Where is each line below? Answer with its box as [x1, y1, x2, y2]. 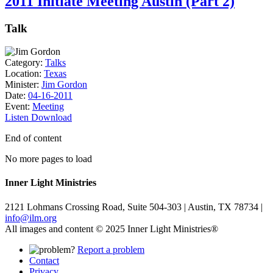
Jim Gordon [41, 79, 87, 90]
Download [31, 112, 72, 123]
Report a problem [77, 244, 144, 255]
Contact [29, 255, 59, 266]
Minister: [5, 79, 39, 90]
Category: [5, 57, 43, 68]
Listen [5, 112, 29, 123]
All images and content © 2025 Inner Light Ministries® [5, 223, 218, 234]
